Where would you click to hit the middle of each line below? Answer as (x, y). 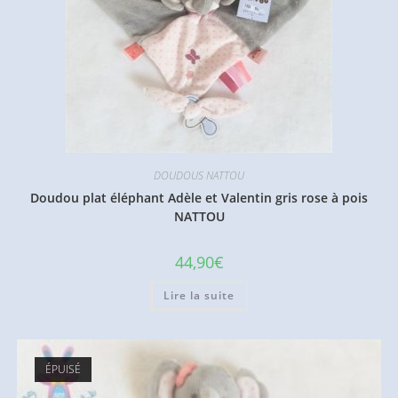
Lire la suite (199, 295)
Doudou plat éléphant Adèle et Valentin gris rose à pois (199, 197)
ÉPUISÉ (63, 370)
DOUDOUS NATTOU (199, 175)
